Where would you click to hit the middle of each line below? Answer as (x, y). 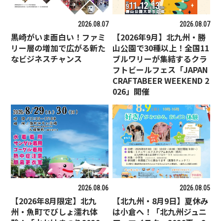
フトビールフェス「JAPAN (160, 69)
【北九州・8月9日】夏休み (161, 201)
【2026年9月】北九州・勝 (159, 37)
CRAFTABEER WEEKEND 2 (161, 80)
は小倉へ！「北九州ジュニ (160, 211)
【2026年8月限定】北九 (54, 201)
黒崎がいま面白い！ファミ (58, 37)
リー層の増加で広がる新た (58, 48)
